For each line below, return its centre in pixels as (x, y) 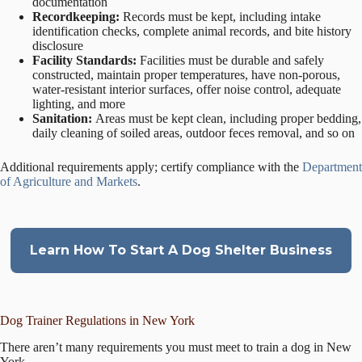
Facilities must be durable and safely (232, 61)
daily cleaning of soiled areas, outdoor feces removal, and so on (194, 133)
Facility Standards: (86, 61)
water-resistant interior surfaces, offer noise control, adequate (187, 90)
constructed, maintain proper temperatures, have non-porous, (186, 75)
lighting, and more (79, 104)
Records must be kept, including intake (222, 17)
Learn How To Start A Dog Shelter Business (181, 250)
